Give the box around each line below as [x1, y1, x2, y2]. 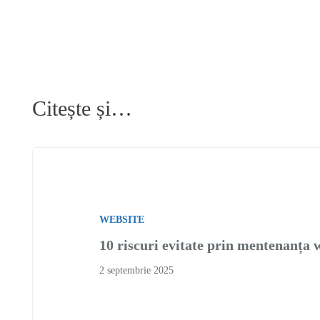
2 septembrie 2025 [99, 264, 174, 276]
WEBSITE [99, 214, 144, 225]
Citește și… [32, 96, 132, 120]
